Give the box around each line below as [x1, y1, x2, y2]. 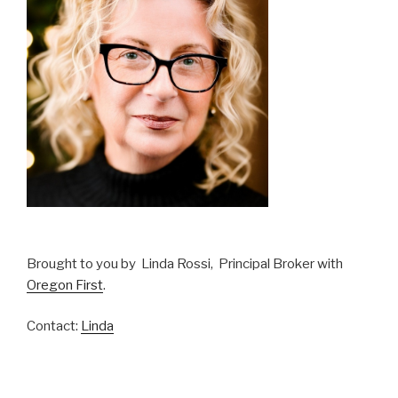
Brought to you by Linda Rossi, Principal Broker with [27, 255, 343, 272]
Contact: [27, 318, 81, 335]
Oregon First [27, 276, 103, 293]
